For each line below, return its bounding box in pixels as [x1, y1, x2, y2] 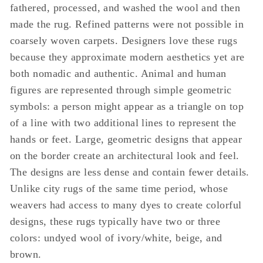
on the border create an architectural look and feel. [10, 150, 240, 161]
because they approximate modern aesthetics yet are [10, 51, 245, 63]
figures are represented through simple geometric [10, 84, 232, 96]
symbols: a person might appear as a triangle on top [10, 100, 244, 112]
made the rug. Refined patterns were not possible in [10, 18, 244, 30]
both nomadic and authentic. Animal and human [10, 68, 227, 79]
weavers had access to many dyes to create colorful [10, 199, 242, 211]
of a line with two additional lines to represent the [10, 117, 237, 129]
